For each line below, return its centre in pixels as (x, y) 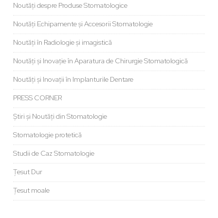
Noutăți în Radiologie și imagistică (62, 43)
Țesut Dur (27, 172)
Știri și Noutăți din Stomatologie (60, 117)
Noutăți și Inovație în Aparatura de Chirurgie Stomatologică (100, 61)
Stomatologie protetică (47, 135)
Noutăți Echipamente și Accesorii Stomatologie (83, 24)
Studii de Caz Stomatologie (54, 154)
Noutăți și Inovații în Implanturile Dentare (73, 80)
